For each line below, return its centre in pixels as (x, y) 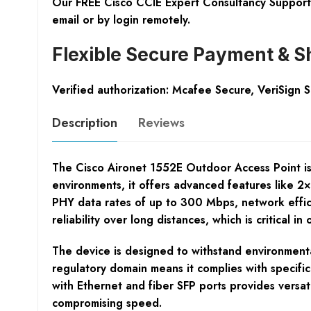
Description (84, 123)
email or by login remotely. (121, 19)
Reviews (161, 123)
